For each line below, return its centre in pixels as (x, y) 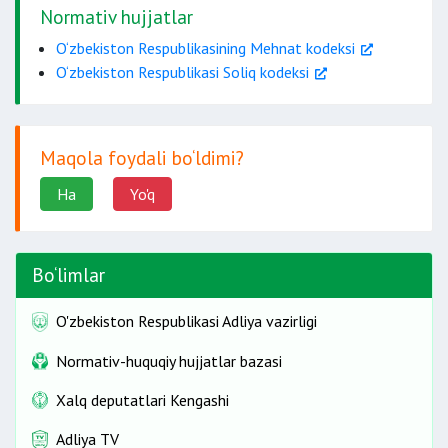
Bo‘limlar (68, 274)
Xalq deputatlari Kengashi (142, 399)
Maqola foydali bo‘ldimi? (142, 157)
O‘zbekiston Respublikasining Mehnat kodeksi (205, 48)
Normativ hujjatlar (116, 16)
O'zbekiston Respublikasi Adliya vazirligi (186, 321)
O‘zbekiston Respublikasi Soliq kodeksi (182, 72)
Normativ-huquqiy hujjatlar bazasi (169, 360)
